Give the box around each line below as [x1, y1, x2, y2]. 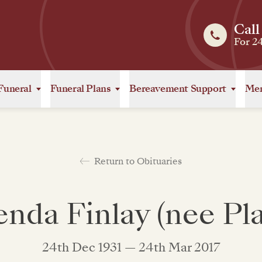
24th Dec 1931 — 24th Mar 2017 [42, 239, 220, 256]
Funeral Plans [50, 82, 111, 95]
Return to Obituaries [94, 154, 182, 168]
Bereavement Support [129, 82, 226, 95]
